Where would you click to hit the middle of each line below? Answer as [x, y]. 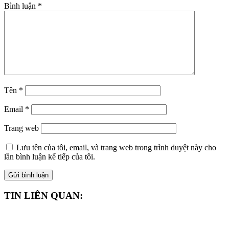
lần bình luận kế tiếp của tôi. [50, 157]
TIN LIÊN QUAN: [43, 195]
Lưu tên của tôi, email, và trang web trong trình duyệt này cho [116, 148]
